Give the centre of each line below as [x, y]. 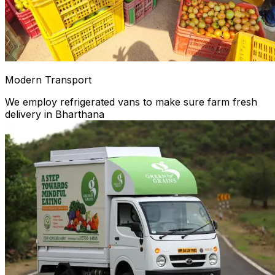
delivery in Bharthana [55, 114]
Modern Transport [48, 80]
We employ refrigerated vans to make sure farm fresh [131, 102]
